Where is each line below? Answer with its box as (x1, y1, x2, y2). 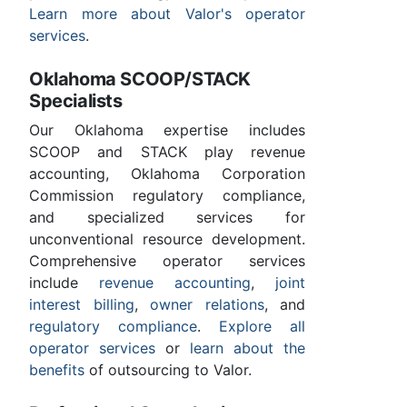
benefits (29, 361, 84, 380)
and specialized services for (29, 208, 305, 227)
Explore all (219, 317, 305, 336)
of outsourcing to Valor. (84, 361, 252, 380)
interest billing (29, 295, 134, 314)
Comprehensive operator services (29, 252, 305, 271)
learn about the (190, 339, 305, 358)
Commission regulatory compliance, (29, 186, 305, 205)
